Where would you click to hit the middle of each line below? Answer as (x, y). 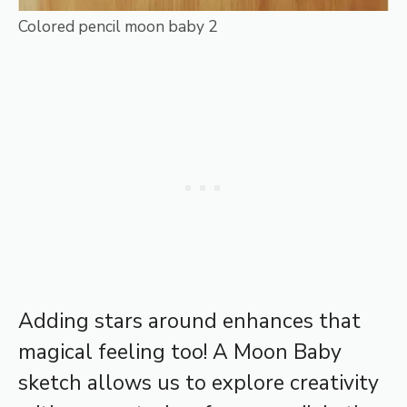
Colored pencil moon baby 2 (118, 27)
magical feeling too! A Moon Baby (180, 352)
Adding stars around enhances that (189, 321)
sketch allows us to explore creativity (199, 382)
